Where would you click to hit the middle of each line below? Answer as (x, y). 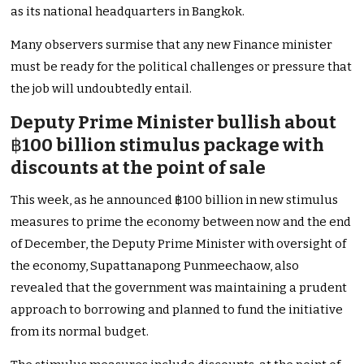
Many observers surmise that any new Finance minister (172, 45)
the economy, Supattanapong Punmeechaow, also (155, 266)
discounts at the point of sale (139, 168)
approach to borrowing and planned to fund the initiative (177, 310)
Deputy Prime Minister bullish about (174, 123)
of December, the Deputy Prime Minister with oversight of (179, 244)
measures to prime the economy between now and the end (181, 222)
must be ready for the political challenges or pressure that (182, 67)
